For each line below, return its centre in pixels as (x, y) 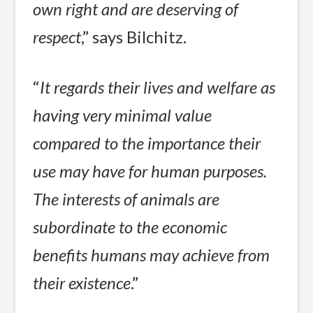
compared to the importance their (147, 143)
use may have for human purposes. (150, 170)
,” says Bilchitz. (134, 37)
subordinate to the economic (130, 226)
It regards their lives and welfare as (158, 87)
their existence (82, 282)
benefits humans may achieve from (152, 254)
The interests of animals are (126, 198)
